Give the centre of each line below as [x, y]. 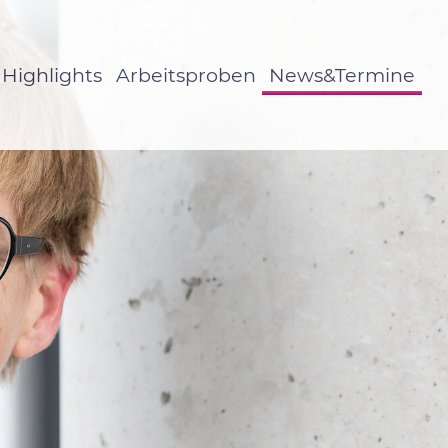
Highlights [52, 74]
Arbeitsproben [185, 74]
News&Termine [342, 74]
